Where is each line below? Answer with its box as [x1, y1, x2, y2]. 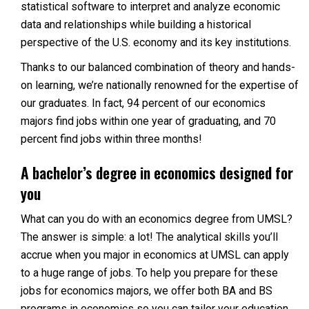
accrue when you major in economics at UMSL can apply [21, 248, 289, 261]
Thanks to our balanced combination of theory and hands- [21, 61, 295, 74]
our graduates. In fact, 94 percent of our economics [21, 97, 266, 110]
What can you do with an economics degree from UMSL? [21, 212, 292, 226]
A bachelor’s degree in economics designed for [21, 161, 293, 183]
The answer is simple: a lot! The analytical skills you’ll [21, 230, 278, 243]
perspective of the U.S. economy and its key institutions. [21, 36, 291, 49]
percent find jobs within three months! [21, 132, 202, 146]
